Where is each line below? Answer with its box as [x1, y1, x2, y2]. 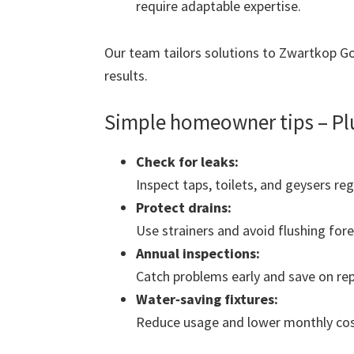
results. [104, 66, 148, 85]
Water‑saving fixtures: [136, 290, 278, 309]
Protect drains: [136, 198, 232, 217]
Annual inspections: [136, 244, 260, 263]
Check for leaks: [136, 153, 239, 171]
